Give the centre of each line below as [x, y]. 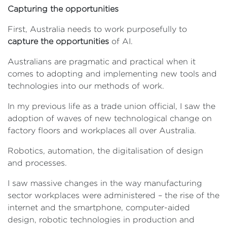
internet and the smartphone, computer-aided [99, 207]
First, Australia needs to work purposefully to [97, 29]
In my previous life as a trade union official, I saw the [111, 106]
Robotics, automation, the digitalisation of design [105, 151]
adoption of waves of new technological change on [110, 118]
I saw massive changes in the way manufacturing [105, 183]
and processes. [37, 163]
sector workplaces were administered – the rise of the [113, 195]
